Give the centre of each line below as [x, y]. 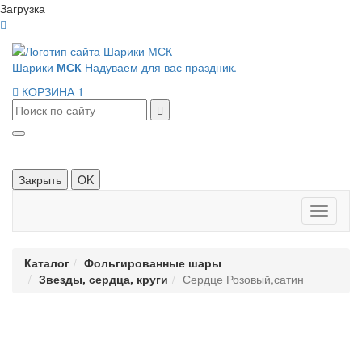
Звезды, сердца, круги [103, 279]
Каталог [47, 263]
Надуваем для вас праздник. [161, 67]
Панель [338, 213]
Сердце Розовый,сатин [243, 279]
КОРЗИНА [48, 92]
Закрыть [40, 180]
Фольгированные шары [153, 263]
